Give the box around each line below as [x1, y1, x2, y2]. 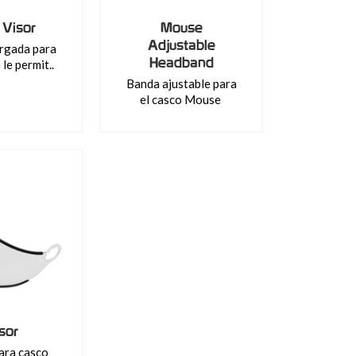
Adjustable [147, 37, 215, 53]
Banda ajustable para [126, 76, 237, 91]
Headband [149, 54, 214, 71]
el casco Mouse [139, 92, 223, 106]
